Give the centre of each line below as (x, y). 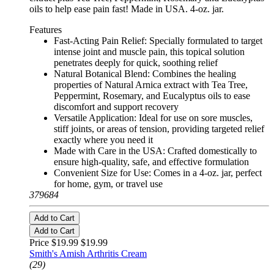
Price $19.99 (55, 243)
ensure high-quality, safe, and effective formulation (151, 162)
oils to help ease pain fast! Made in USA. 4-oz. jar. (127, 9)
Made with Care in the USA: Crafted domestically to (155, 151)
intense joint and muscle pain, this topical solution (149, 52)
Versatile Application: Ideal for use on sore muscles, (153, 118)
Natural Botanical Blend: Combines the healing (145, 74)
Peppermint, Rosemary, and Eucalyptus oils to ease (152, 96)
